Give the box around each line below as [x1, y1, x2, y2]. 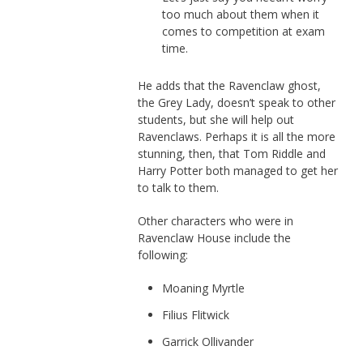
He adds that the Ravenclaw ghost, [137, 77, 321, 93]
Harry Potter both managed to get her [137, 162, 338, 178]
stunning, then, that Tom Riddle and [137, 145, 326, 161]
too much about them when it [161, 6, 319, 22]
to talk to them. [137, 179, 219, 195]
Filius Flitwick [161, 306, 229, 322]
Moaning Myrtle [161, 280, 245, 296]
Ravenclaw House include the [137, 229, 291, 246]
